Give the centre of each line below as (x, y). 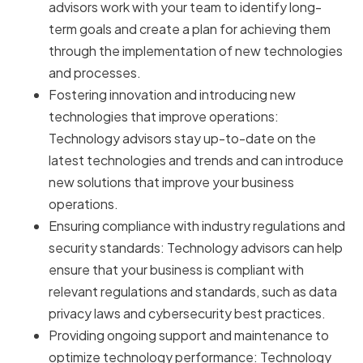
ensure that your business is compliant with (176, 270)
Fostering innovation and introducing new (172, 95)
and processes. (95, 73)
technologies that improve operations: (164, 117)
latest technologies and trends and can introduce (196, 160)
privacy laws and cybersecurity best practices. (187, 314)
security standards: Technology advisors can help (196, 248)
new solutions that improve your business (171, 182)
